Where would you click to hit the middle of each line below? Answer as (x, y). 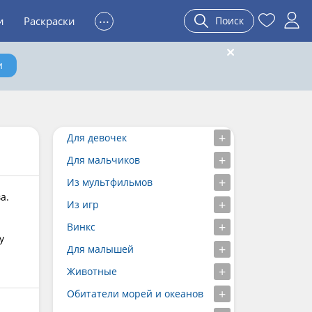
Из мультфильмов (110, 182)
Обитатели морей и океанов (135, 294)
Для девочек (97, 138)
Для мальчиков (103, 160)
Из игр (83, 204)
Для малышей (100, 249)
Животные (92, 271)
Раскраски (49, 21)
